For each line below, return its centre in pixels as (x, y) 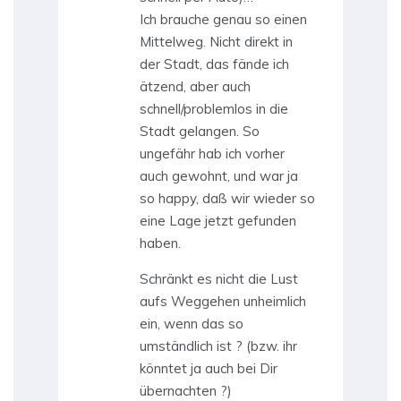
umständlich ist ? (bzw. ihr (218, 346)
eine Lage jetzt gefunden (218, 221)
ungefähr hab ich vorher (212, 154)
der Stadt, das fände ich (214, 64)
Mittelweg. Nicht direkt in (216, 42)
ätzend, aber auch (195, 87)
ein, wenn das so (192, 324)
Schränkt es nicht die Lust (219, 279)
